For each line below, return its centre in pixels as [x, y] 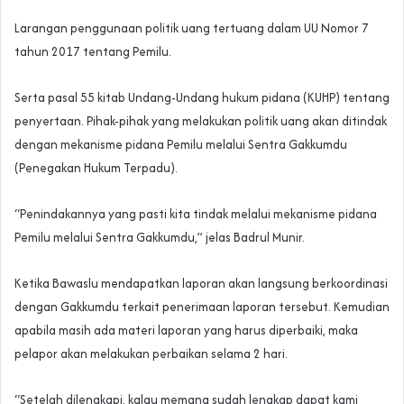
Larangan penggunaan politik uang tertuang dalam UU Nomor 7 [192, 28]
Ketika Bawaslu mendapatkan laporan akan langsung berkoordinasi [201, 284]
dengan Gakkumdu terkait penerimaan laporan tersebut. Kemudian [202, 307]
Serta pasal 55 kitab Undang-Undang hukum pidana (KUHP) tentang [202, 98]
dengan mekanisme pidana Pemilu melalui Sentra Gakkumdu [181, 145]
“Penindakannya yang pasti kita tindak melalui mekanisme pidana [196, 214]
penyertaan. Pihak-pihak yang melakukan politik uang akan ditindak [201, 121]
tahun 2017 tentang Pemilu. [93, 52]
